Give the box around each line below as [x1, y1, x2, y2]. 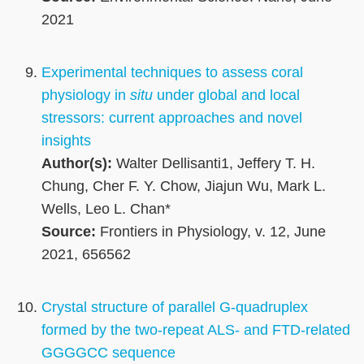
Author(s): [41, 155, 112, 172]
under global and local [153, 87, 300, 104]
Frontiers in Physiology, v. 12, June [96, 223, 326, 240]
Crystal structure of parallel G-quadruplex [41, 299, 308, 316]
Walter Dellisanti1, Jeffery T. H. [112, 155, 315, 172]
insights [41, 132, 91, 149]
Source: [41, 223, 96, 240]
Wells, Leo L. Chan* [41, 201, 171, 218]
